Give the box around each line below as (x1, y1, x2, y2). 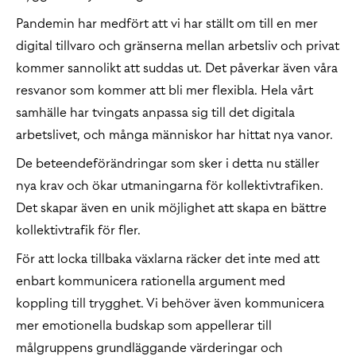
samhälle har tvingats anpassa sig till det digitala (16, 103, 295, 121)
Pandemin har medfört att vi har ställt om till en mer (16, 14, 318, 32)
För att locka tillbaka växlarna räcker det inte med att (16, 250, 319, 267)
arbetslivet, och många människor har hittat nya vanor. (16, 126, 333, 143)
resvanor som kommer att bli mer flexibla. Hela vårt (16, 81, 313, 99)
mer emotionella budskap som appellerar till (16, 316, 272, 334)
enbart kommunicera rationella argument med (16, 272, 285, 289)
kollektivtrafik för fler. (16, 221, 141, 238)
